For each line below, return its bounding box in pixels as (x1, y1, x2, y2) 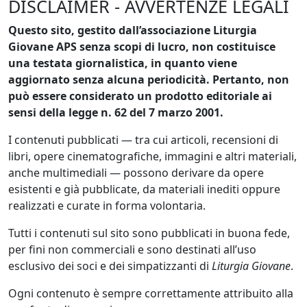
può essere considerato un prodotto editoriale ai (8, 88, 272, 104)
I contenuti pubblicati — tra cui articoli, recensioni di (8, 132, 278, 148)
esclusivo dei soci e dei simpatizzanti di (8, 258, 212, 274)
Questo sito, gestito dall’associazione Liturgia (8, 23, 257, 38)
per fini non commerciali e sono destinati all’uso (8, 242, 256, 258)
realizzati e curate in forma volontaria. (8, 198, 206, 214)
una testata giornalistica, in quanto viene (8, 56, 237, 71)
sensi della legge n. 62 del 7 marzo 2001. (8, 105, 223, 121)
